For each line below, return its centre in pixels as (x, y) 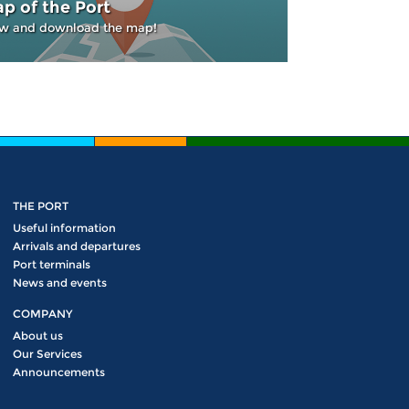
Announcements (58, 372)
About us (37, 336)
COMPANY (42, 314)
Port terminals (51, 264)
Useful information (64, 228)
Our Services (47, 354)
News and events (59, 283)
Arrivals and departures (76, 246)
